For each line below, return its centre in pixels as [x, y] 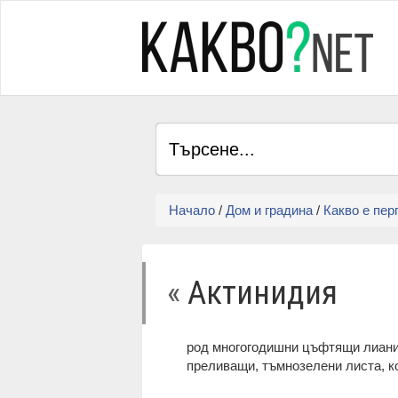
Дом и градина [269, 210]
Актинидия [263, 293]
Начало [192, 210]
